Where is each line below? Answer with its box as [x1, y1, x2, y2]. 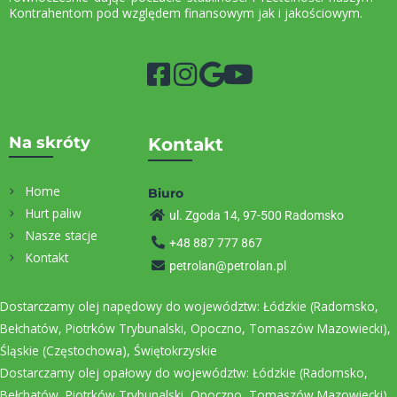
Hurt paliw [25, 204, 82, 222]
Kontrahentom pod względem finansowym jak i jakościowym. [9, 4, 362, 22]
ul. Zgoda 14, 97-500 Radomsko [168, 207, 344, 222]
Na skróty [9, 132, 90, 152]
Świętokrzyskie [134, 341, 217, 359]
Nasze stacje [25, 226, 97, 244]
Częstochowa [46, 341, 122, 359]
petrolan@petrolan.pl [168, 258, 286, 273]
